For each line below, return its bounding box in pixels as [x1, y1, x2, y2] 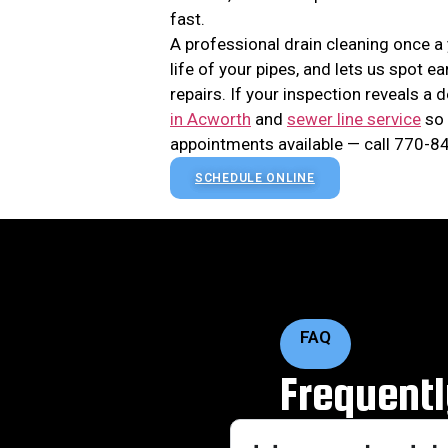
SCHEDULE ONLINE [195, 170, 315, 185]
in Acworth [170, 108, 251, 129]
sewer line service [287, 108, 421, 129]
